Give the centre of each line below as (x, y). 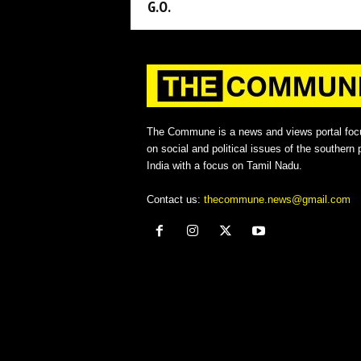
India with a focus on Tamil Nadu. (224, 166)
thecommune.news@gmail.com (277, 200)
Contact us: (175, 200)
